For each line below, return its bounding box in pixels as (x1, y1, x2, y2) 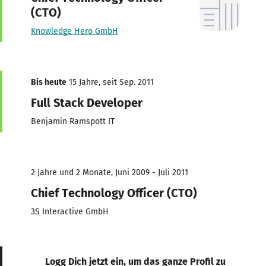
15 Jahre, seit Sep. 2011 (66, 77, 154, 87)
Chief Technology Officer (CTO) (31, 185, 197, 200)
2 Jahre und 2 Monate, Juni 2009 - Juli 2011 (31, 167, 188, 178)
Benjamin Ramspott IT (31, 116, 115, 126)
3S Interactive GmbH (31, 206, 109, 217)
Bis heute (31, 77, 66, 87)
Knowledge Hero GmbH (31, 26, 118, 36)
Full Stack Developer (31, 95, 142, 110)
